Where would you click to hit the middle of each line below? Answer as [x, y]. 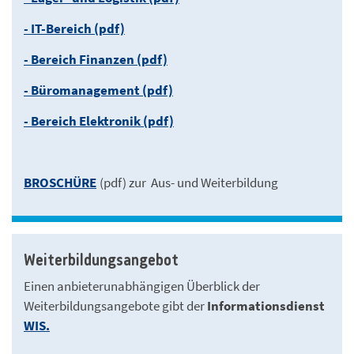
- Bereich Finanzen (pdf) [96, 59]
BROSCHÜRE [60, 182]
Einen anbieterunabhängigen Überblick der [142, 286]
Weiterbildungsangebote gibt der [115, 305]
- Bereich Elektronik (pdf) [99, 121]
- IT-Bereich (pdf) [74, 28]
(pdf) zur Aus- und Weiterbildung [189, 182]
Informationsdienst [266, 305]
